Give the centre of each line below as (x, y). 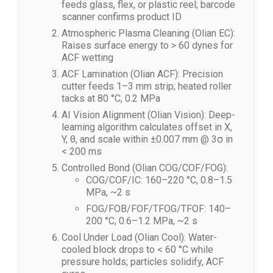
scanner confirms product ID (122, 17)
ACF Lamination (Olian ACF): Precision (142, 74)
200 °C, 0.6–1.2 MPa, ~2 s (142, 221)
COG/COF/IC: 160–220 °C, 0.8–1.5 (159, 180)
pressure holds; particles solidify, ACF (143, 262)
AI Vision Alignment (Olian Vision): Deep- (148, 115)
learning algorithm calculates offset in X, (147, 127)
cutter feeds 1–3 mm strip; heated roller (147, 86)
